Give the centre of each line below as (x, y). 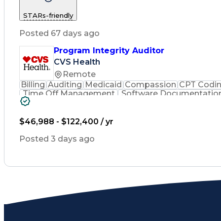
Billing (33, 84)
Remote (79, 74)
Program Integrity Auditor (109, 50)
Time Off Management (69, 93)
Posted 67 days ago (59, 33)
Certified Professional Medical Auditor (106, 102)
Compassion (151, 84)
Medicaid (104, 84)
